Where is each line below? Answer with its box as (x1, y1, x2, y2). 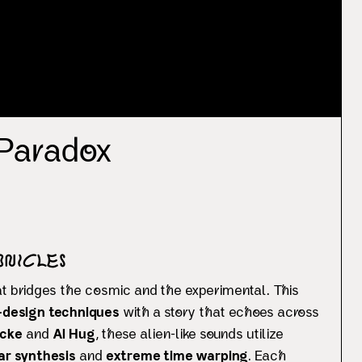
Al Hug (52, 328, 95, 343)
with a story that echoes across (119, 306, 320, 321)
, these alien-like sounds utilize (95, 328, 284, 343)
